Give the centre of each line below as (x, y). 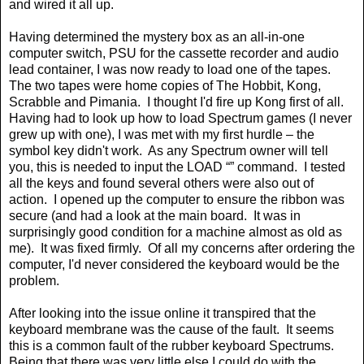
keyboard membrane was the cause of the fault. (144, 330)
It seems (310, 330)
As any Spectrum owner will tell (238, 151)
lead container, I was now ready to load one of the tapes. (170, 70)
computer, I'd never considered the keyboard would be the (174, 265)
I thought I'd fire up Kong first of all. (245, 102)
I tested (325, 167)
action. (28, 200)
